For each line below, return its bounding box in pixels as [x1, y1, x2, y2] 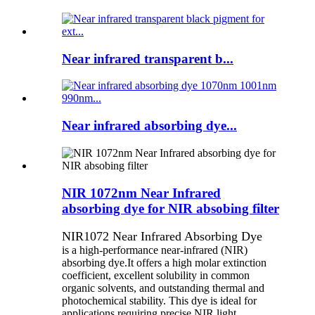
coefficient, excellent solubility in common [62, 269, 250, 282]
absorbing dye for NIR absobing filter [62, 200, 279, 216]
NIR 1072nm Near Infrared [62, 185, 221, 200]
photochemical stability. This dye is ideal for [62, 295, 257, 307]
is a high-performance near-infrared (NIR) [62, 244, 247, 257]
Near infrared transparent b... [62, 51, 233, 66]
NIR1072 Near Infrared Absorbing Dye [62, 229, 262, 244]
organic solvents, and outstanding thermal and [62, 282, 264, 295]
